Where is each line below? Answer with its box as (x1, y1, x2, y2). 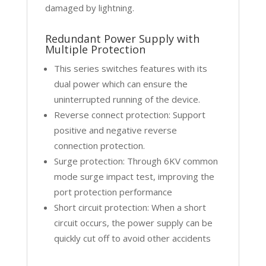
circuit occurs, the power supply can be (53, 216, 213, 229)
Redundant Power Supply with (45, 31, 199, 46)
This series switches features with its (53, 62, 207, 74)
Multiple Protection (45, 42, 145, 56)
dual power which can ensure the (53, 77, 188, 90)
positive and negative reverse (53, 123, 177, 136)
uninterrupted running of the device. (53, 93, 200, 105)
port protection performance (53, 185, 172, 198)
